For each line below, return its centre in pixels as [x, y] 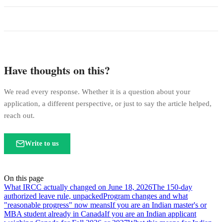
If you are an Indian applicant [150, 214]
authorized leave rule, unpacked [54, 196]
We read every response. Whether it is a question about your [97, 92]
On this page [24, 178]
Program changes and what [145, 196]
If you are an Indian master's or [158, 205]
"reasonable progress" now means [57, 205]
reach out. [19, 116]
